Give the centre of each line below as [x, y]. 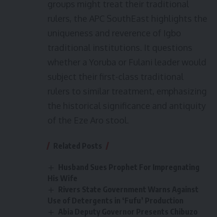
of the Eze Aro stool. [88, 120]
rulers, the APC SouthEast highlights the [127, 18]
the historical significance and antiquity [127, 106]
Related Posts [78, 146]
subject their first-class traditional [116, 77]
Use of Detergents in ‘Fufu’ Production [116, 201]
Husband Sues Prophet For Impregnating [129, 167]
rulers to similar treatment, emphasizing [127, 91]
